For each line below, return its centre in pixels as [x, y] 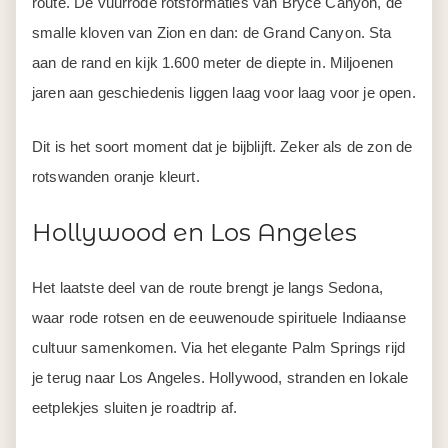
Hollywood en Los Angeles [194, 232]
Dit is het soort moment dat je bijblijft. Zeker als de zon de [222, 146]
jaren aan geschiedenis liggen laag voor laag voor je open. [224, 92]
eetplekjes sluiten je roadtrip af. [135, 407]
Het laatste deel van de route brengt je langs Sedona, [207, 287]
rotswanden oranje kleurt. [116, 176]
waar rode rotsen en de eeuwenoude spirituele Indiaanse [219, 317]
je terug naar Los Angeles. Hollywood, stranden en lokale [220, 377]
